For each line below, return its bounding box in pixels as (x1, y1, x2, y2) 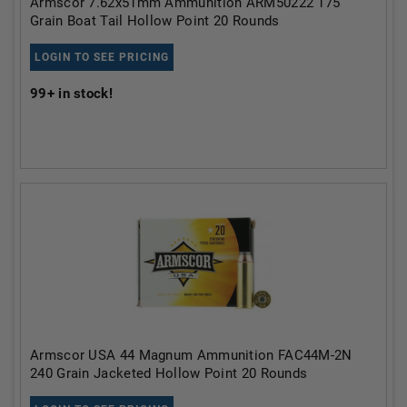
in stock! (54, 84, 113, 102)
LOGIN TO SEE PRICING (35, 50, 169, 64)
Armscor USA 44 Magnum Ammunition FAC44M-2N (30, 346, 352, 363)
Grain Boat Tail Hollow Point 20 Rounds (30, 12, 280, 29)
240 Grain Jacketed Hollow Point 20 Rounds (30, 364, 308, 382)
